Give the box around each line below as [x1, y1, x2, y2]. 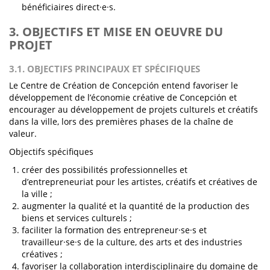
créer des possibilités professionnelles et [22, 164, 187, 175]
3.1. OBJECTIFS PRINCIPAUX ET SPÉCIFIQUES [9, 63, 200, 75]
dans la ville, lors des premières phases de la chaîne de [9, 116, 233, 127]
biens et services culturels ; [22, 212, 132, 224]
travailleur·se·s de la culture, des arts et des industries [22, 236, 242, 248]
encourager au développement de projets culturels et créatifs [9, 104, 258, 115]
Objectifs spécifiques [9, 146, 93, 157]
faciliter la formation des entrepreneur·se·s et [22, 224, 207, 236]
